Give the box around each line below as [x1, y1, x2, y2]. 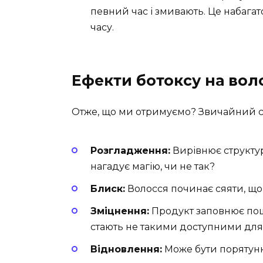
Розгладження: [90, 144, 170, 156]
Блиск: [90, 183, 125, 195]
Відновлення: [90, 244, 162, 255]
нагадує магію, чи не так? [90, 160, 215, 172]
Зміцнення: [90, 205, 149, 217]
